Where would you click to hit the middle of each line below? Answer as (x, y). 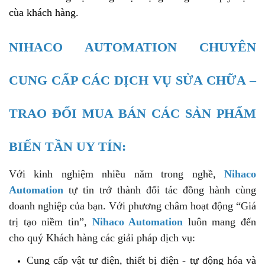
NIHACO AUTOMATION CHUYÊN (132, 47)
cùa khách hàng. (44, 13)
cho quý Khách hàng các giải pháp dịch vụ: (102, 238)
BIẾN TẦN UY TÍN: (67, 147)
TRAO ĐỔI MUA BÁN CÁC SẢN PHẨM (132, 114)
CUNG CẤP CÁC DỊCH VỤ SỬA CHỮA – (132, 80)
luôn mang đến (219, 222)
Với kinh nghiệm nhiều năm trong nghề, (117, 174)
